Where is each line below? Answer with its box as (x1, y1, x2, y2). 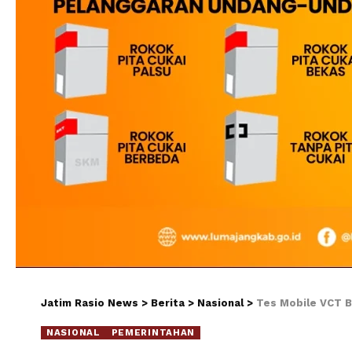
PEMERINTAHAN (111, 326, 196, 338)
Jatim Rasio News (41, 296, 138, 309)
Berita (151, 296, 185, 309)
